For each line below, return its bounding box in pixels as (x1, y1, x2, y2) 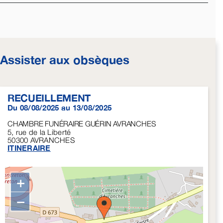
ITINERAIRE (7, 143, 51, 153)
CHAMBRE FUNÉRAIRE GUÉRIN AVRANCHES (7, 119, 156, 128)
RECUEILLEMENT (7, 92, 91, 104)
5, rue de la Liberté (7, 127, 71, 137)
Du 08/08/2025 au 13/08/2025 (7, 103, 112, 112)
